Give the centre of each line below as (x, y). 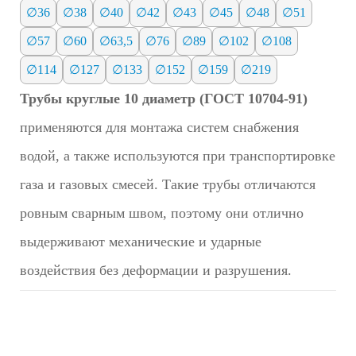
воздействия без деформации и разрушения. (156, 271)
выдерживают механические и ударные (141, 242)
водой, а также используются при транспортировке (178, 156)
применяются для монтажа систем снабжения (159, 128)
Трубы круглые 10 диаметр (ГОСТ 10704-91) (164, 99)
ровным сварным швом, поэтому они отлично (162, 213)
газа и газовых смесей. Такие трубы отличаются (168, 185)
